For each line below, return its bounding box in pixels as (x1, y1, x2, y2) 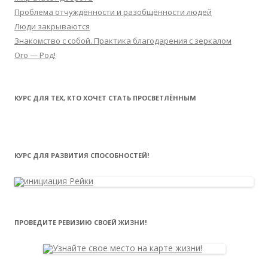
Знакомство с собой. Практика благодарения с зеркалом (14, 35, 232, 46)
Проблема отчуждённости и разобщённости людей (14, 7, 212, 17)
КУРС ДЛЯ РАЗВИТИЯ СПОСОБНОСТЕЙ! (14, 151, 149, 160)
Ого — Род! (14, 50, 56, 60)
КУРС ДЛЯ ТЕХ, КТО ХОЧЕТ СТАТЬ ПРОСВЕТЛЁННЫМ (14, 93, 196, 102)
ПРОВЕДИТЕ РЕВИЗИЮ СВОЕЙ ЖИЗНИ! (14, 218, 147, 227)
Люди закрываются (14, 21, 90, 32)
